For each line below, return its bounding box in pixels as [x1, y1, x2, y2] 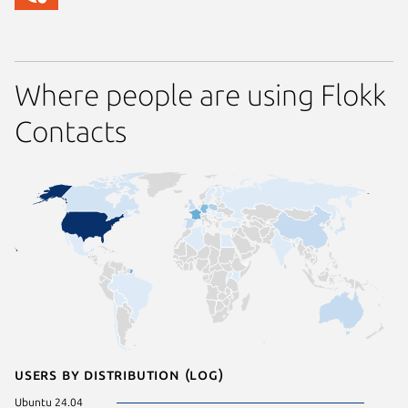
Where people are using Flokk [15, 77, 386, 111]
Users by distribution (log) [15, 366, 224, 383]
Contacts [15, 114, 127, 148]
